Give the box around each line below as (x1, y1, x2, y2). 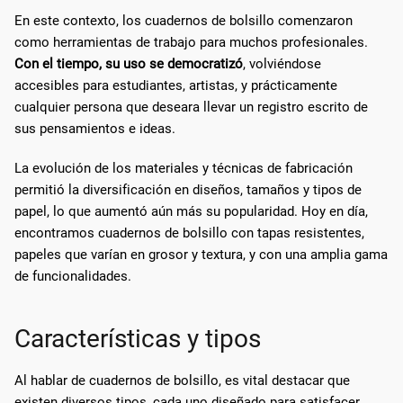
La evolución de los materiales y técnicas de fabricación (14, 159, 353, 176)
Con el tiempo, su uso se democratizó (14, 55, 243, 72)
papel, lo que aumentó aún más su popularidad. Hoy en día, (14, 202, 368, 219)
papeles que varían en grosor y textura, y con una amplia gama (14, 246, 388, 263)
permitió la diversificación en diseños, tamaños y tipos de (14, 181, 362, 198)
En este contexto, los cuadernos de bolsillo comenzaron (14, 12, 353, 29)
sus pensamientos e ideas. (14, 120, 175, 137)
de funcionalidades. (14, 267, 131, 284)
